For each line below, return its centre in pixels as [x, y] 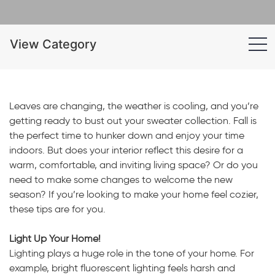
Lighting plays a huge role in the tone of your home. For [132, 253]
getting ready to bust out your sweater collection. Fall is [133, 121]
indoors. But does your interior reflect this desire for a [126, 150]
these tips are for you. [57, 209]
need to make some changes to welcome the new [121, 180]
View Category [53, 44]
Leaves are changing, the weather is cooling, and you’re [134, 106]
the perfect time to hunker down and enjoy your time [127, 135]
